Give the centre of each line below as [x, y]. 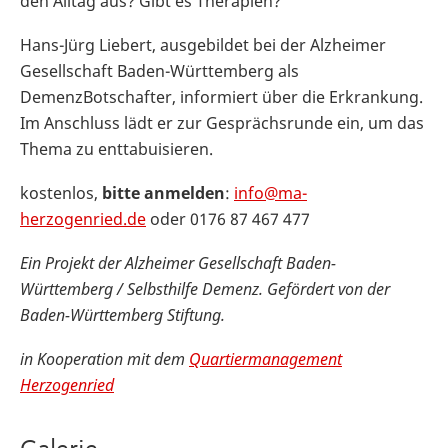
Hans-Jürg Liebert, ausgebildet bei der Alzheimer [203, 44]
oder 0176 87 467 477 [228, 218]
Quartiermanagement [265, 358]
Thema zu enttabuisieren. [116, 148]
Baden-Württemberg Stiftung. [122, 314]
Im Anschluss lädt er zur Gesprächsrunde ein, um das [222, 122]
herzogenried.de [83, 218]
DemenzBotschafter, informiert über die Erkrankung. [221, 96]
